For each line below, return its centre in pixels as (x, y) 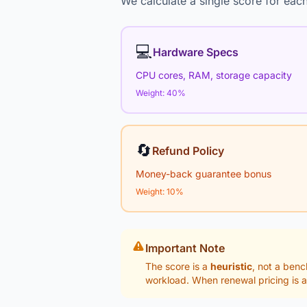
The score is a (178, 266)
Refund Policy (188, 150)
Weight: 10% (160, 192)
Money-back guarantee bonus (204, 174)
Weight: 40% (161, 93)
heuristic (231, 266)
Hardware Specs (196, 52)
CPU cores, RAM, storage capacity (214, 75)
